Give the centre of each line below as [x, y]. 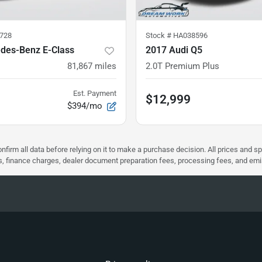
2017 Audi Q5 [174, 50]
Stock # [159, 36]
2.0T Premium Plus [182, 66]
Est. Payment [95, 94]
